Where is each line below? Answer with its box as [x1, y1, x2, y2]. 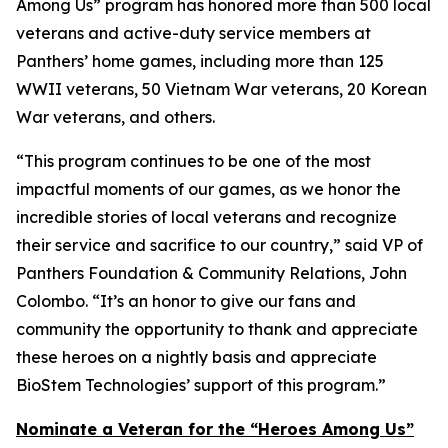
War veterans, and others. [16, 107, 215, 127]
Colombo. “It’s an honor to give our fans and [16, 291, 356, 311]
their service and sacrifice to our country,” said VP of [16, 235, 423, 255]
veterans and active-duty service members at [16, 23, 371, 43]
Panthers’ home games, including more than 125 [16, 51, 384, 71]
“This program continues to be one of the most [16, 151, 371, 171]
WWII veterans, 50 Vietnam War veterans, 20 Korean [16, 79, 427, 99]
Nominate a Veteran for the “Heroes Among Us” [16, 419, 414, 439]
